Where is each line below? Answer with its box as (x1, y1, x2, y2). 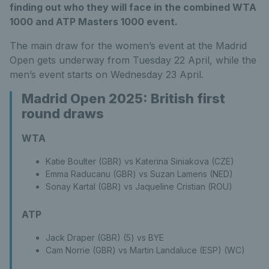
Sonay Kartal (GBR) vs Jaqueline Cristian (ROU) (46, 181, 232, 192)
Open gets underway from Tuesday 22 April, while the (10, 53, 256, 66)
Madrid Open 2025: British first (22, 90, 225, 106)
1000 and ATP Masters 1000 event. (10, 15, 178, 28)
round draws (22, 105, 104, 121)
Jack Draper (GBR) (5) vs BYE (46, 232, 164, 243)
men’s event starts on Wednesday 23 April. (10, 68, 204, 80)
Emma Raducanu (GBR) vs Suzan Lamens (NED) (46, 168, 233, 179)
